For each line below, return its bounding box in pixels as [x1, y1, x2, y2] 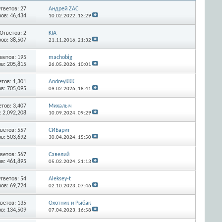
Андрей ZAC [48, 5, 78, 12]
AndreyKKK [48, 78, 74, 85]
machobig [48, 54, 72, 60]
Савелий [48, 151, 69, 158]
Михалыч [48, 103, 72, 109]
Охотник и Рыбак [48, 200, 91, 206]
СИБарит [48, 127, 70, 133]
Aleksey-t [48, 175, 71, 182]
